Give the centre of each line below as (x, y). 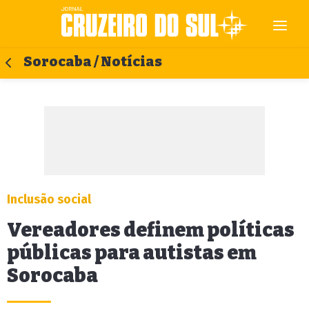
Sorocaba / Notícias (93, 62)
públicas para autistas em (132, 253)
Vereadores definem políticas (151, 230)
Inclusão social (49, 199)
